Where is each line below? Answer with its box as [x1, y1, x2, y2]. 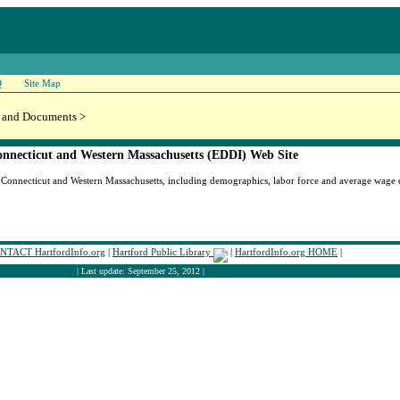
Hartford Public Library [112, 246, 213, 257]
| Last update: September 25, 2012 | [76, 266, 204, 276]
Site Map [24, 78, 61, 88]
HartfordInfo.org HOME [235, 246, 337, 257]
